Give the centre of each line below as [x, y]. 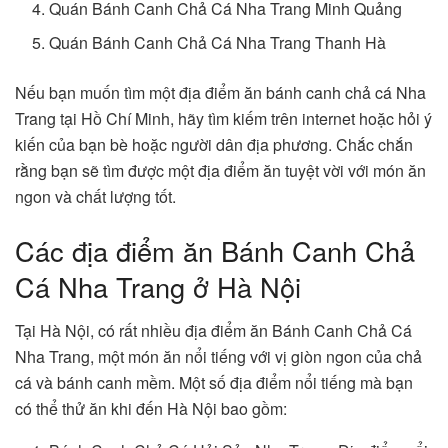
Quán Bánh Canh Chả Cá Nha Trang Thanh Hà [218, 42]
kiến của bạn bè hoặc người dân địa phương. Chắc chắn [214, 144]
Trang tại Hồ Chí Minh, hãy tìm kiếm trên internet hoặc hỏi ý [223, 118]
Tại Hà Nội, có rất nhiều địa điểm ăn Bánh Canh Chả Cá [213, 331]
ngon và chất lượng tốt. [95, 196]
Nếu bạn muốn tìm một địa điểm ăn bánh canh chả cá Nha [220, 92]
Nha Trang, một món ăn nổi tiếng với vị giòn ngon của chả [218, 357]
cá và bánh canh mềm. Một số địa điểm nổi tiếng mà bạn [214, 383]
